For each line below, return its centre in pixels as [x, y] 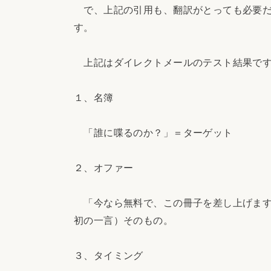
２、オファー [104, 168]
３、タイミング [109, 256]
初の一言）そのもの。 [124, 220]
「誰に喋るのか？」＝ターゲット [153, 133]
